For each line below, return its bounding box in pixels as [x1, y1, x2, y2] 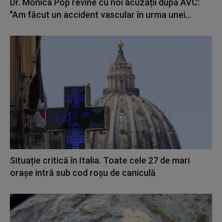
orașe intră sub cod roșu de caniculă [10, 167, 156, 178]
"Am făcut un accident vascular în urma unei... [10, 9, 191, 20]
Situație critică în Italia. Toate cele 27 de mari [10, 155, 190, 166]
